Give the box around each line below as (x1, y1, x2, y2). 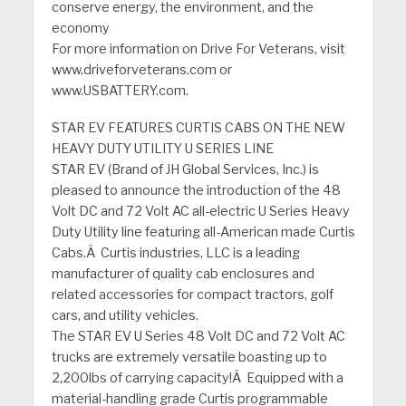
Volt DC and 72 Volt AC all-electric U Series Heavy (51, 202, 350, 219)
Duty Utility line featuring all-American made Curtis (51, 223, 355, 240)
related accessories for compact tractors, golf (51, 285, 333, 303)
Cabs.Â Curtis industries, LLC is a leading (51, 244, 300, 261)
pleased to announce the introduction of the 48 (51, 181, 341, 198)
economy (51, 20, 110, 37)
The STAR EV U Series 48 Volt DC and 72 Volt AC (51, 327, 345, 344)
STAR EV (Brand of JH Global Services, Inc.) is (51, 160, 319, 178)
